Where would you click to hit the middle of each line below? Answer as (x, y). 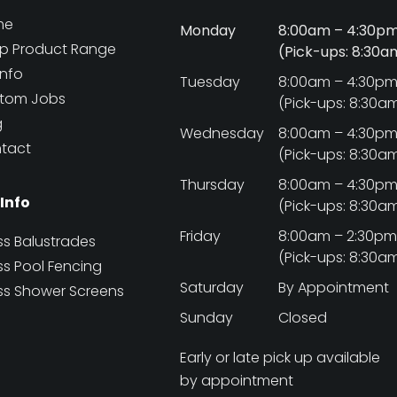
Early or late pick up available (280, 357)
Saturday (212, 287)
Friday (201, 236)
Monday (208, 30)
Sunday (207, 317)
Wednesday (222, 133)
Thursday (213, 184)
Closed (303, 317)
